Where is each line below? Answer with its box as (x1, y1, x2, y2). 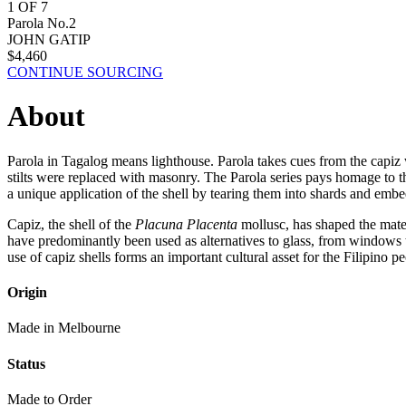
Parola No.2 (7, 15, 76, 32)
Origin (7, 285, 47, 301)
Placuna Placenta (131, 216, 237, 232)
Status (7, 355, 45, 372)
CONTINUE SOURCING (7, 64, 163, 81)
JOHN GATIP (7, 32, 91, 48)
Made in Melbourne (7, 320, 121, 336)
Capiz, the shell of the (7, 216, 131, 232)
